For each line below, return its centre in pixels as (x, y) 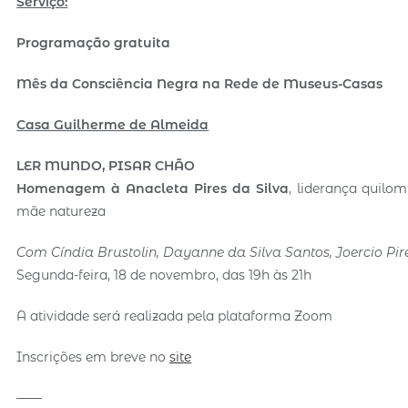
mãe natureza (61, 211)
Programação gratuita (94, 42)
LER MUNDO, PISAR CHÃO (106, 165)
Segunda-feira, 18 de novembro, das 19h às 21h (164, 275)
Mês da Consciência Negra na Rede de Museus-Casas (200, 83)
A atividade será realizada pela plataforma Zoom (175, 316)
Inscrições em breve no (93, 357)
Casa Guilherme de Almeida (113, 124)
